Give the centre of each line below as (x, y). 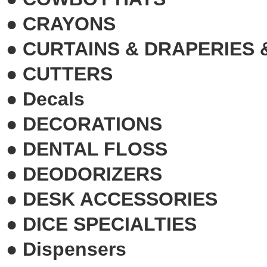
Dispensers (74, 249)
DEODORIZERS (92, 174)
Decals (54, 99)
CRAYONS (69, 24)
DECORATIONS (92, 124)
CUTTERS (68, 74)
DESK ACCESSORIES (120, 199)
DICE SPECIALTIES (110, 224)
